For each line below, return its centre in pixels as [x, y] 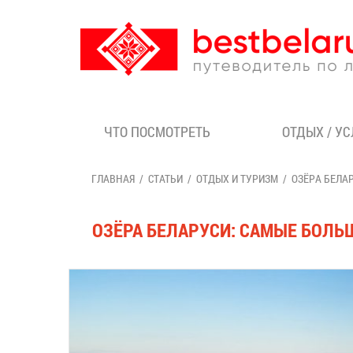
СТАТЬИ [165, 178]
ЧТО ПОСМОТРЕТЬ [157, 132]
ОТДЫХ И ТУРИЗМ [237, 178]
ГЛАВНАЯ [113, 178]
